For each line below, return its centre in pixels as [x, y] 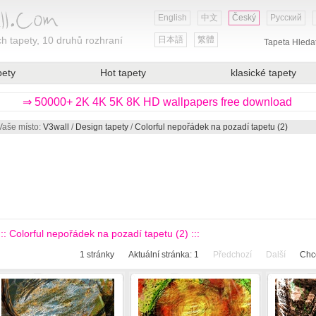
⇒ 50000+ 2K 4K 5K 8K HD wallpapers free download [157, 102]
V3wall [56, 127]
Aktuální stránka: [161, 255]
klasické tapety [263, 73]
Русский [286, 18]
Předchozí [232, 255]
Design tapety [102, 127]
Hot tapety [123, 73]
